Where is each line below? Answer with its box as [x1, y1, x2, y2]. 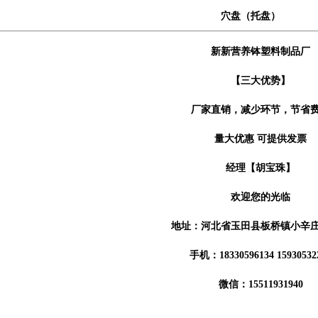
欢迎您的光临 [211, 192, 290, 203]
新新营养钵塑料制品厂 [191, 46, 310, 57]
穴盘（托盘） [221, 11, 280, 22]
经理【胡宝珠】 [206, 163, 295, 174]
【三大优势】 [211, 75, 290, 87]
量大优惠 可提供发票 [194, 133, 307, 145]
